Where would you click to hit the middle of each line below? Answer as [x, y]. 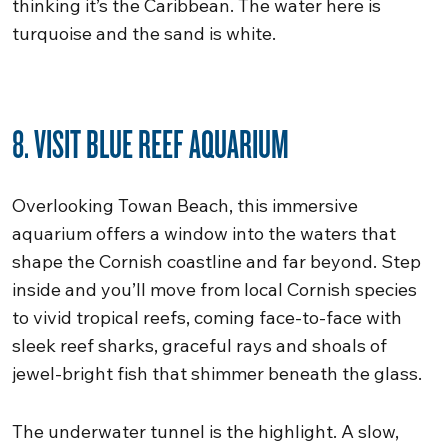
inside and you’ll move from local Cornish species [214, 289]
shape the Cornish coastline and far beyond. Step [216, 261]
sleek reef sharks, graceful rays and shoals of [199, 345]
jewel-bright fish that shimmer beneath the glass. [217, 373]
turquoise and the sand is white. [144, 33]
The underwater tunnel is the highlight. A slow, [205, 431]
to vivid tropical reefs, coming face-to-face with [207, 317]
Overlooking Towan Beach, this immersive [185, 205]
